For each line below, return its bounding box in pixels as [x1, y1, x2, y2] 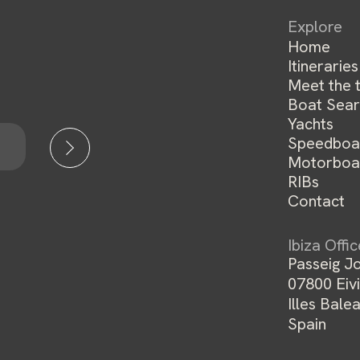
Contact [288, 190, 346, 211]
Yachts [288, 113, 334, 134]
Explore [288, 16, 343, 37]
